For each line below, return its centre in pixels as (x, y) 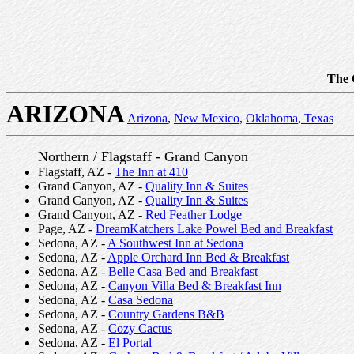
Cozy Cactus (140, 328)
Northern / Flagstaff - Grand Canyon (143, 156)
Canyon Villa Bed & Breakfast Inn (195, 286)
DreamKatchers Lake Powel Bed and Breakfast (214, 229)
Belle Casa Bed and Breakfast (183, 271)
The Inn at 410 (151, 172)
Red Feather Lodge (194, 215)
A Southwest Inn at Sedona (175, 243)
